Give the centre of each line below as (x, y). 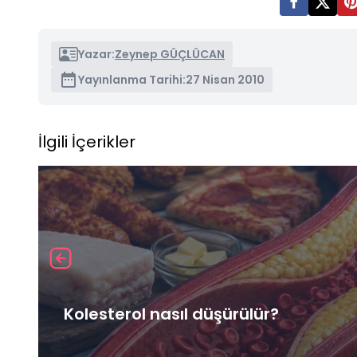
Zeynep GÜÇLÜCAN (170, 55)
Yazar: (96, 55)
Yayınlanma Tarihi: (132, 80)
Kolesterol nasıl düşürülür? (171, 314)
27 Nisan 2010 (225, 80)
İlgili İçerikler (87, 142)
